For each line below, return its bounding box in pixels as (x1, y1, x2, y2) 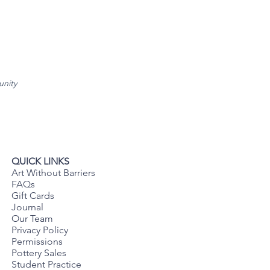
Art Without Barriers (11, 167, 95, 178)
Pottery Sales (11, 247, 66, 259)
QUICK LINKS (11, 155, 69, 167)
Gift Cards (11, 190, 54, 201)
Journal (11, 201, 43, 213)
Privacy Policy (11, 224, 71, 236)
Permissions (11, 236, 63, 247)
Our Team (11, 213, 53, 224)
